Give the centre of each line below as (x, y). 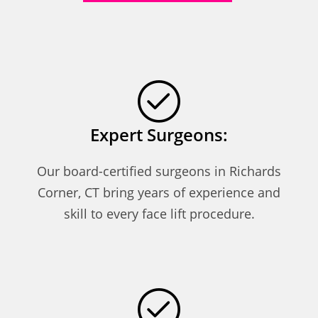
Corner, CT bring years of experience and (159, 192)
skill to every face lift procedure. (159, 213)
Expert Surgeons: (159, 134)
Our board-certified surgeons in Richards (159, 171)
